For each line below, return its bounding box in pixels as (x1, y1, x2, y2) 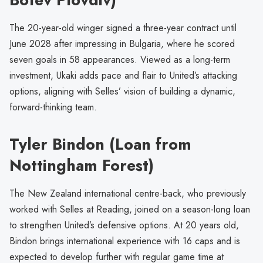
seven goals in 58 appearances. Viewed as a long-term (9, 53, 230, 67)
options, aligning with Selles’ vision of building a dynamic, (9, 85, 235, 99)
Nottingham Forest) (9, 154, 154, 177)
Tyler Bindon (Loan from (9, 133, 191, 156)
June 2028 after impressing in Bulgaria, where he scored (9, 37, 235, 51)
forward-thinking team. (9, 100, 97, 114)
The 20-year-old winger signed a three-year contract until (9, 21, 237, 35)
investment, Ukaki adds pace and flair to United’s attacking (9, 69, 237, 83)
